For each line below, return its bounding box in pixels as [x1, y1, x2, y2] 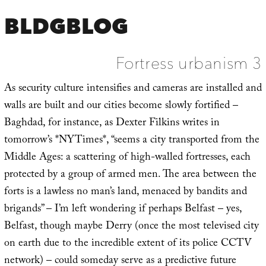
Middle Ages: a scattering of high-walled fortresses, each [4, 148, 251, 167]
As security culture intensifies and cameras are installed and [4, 80, 262, 99]
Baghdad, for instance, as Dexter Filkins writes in [4, 114, 220, 133]
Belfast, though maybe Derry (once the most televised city [4, 217, 259, 236]
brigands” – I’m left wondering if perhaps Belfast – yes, [4, 200, 242, 219]
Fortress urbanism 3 [115, 52, 262, 73]
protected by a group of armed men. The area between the [4, 166, 256, 185]
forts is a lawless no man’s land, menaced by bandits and [4, 183, 247, 202]
